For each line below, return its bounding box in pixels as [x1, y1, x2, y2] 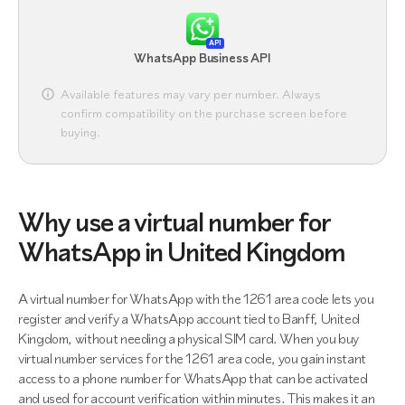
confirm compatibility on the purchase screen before [61, 105, 347, 122]
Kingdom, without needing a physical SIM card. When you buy [18, 329, 360, 348]
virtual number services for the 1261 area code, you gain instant [18, 349, 366, 368]
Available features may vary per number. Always [61, 86, 321, 103]
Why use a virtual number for [18, 204, 331, 240]
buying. [61, 124, 100, 141]
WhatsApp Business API [133, 50, 272, 67]
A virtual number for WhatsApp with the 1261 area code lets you [18, 289, 374, 308]
